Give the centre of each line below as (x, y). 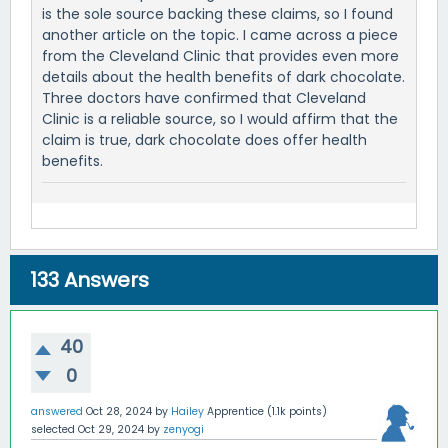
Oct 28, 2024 (119, 411)
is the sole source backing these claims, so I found (217, 13)
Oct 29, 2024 (111, 429)
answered (57, 411)
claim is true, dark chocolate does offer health (204, 139)
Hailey (187, 411)
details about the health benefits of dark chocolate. (223, 76)
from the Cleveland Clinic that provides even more (220, 55)
